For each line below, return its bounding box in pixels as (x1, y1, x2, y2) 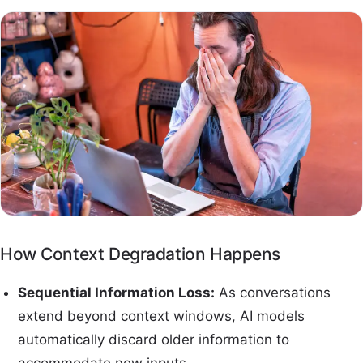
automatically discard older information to (18, 331, 290, 348)
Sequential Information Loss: (18, 284, 216, 301)
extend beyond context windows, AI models (18, 308, 305, 325)
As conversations (215, 284, 331, 301)
